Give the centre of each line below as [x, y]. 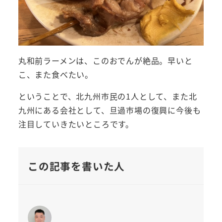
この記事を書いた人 [76, 166]
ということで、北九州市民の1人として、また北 [108, 96]
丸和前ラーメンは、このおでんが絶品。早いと [105, 61]
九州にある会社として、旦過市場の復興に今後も [110, 110]
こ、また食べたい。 [55, 75]
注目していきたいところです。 [76, 124]
